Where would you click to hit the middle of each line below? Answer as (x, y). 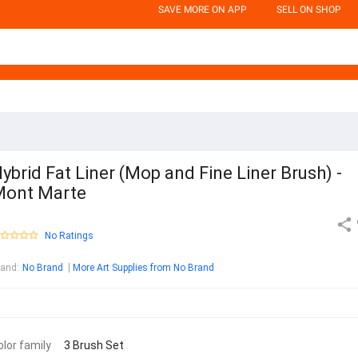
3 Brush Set (94, 346)
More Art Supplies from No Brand (143, 268)
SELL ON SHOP (309, 10)
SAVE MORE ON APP (203, 10)
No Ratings (69, 236)
